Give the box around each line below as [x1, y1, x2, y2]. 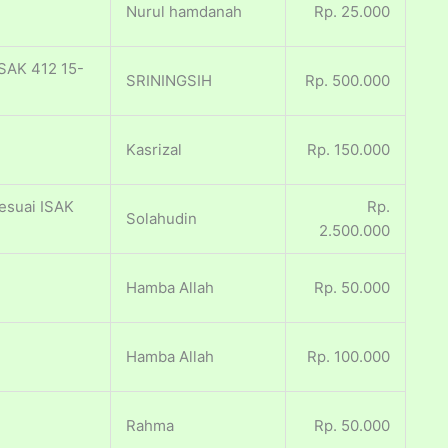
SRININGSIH [126, 71, 212, 91]
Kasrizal [126, 140, 182, 160]
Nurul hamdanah [126, 2, 242, 22]
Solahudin [126, 209, 197, 229]
